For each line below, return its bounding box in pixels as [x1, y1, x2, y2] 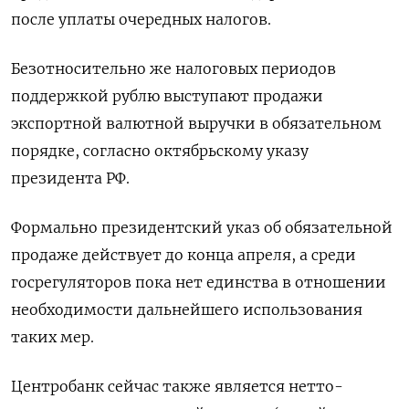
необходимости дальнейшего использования [11, 300, 362, 319]
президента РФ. [11, 169, 130, 187]
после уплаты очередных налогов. [11, 10, 271, 28]
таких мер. [11, 328, 94, 346]
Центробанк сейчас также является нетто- [11, 377, 343, 395]
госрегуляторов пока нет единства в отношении [11, 273, 386, 291]
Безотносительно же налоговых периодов [11, 59, 336, 78]
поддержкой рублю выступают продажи [11, 87, 323, 105]
